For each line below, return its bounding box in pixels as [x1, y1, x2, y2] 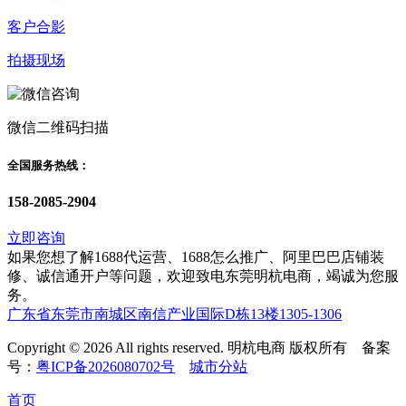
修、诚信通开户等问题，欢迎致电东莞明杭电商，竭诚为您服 [7, 268, 399, 285]
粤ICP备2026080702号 [36, 359, 175, 375]
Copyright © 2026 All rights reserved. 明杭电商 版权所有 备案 [7, 340, 391, 356]
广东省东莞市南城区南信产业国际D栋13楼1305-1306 [7, 306, 342, 323]
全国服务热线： [7, 158, 90, 172]
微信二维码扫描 [7, 119, 109, 135]
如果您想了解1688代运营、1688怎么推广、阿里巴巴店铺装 [7, 249, 384, 266]
